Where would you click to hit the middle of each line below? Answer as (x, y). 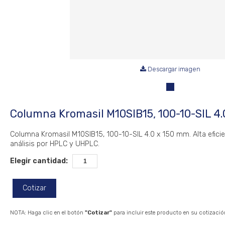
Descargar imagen (173, 69)
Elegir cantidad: (39, 161)
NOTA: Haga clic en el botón (47, 212)
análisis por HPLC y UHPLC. (55, 144)
